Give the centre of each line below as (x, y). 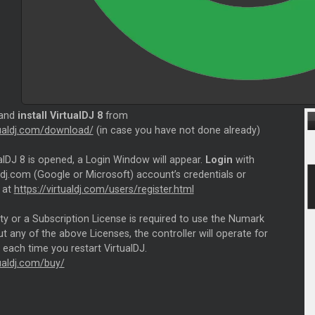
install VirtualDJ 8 (60, 116)
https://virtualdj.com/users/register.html (104, 189)
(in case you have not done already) (176, 130)
